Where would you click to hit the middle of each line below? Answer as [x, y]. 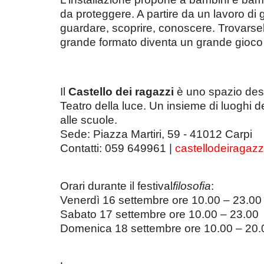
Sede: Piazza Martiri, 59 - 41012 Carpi [156, 134]
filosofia [192, 186]
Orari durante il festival [116, 186]
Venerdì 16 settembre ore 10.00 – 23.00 [161, 200]
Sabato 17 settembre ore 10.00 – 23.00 [159, 214]
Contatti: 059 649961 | [118, 148]
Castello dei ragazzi [121, 92]
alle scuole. [89, 120]
